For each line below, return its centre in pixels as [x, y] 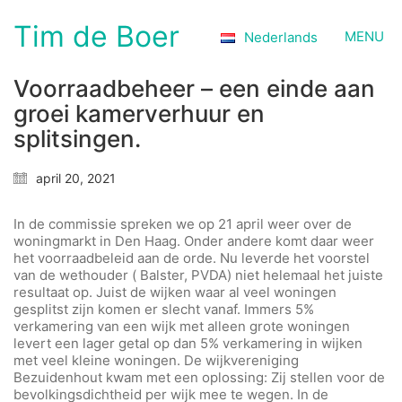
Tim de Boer [96, 36]
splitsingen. [77, 139]
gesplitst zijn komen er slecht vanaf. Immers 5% [164, 310]
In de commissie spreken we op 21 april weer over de [183, 224]
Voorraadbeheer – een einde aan [194, 89]
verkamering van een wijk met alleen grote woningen [182, 327]
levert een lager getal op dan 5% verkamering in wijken [188, 344]
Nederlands [281, 37]
